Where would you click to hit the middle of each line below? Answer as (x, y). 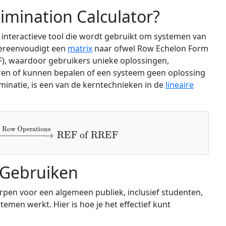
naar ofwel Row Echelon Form (150, 48)
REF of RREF (95, 126)
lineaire (180, 85)
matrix (80, 48)
